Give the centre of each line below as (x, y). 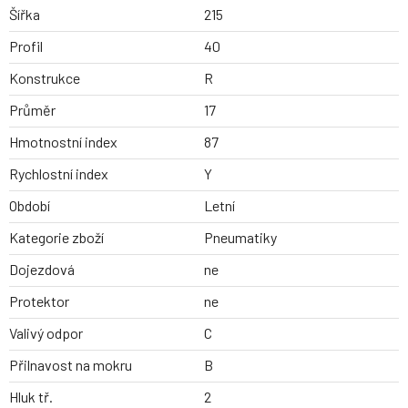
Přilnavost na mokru (71, 365)
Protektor (39, 301)
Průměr (32, 110)
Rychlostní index (59, 174)
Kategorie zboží (56, 238)
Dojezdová (42, 270)
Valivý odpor (46, 333)
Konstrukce (45, 78)
